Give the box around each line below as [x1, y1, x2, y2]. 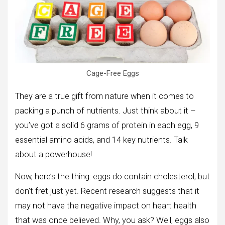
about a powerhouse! [15, 150, 92, 160]
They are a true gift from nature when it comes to [15, 91, 194, 101]
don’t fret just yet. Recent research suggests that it [15, 186, 199, 196]
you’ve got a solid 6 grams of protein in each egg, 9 [15, 121, 199, 131]
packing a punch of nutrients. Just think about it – [15, 106, 196, 116]
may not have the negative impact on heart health [15, 201, 196, 211]
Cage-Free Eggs [86, 69, 139, 78]
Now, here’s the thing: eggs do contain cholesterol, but [15, 172, 210, 182]
